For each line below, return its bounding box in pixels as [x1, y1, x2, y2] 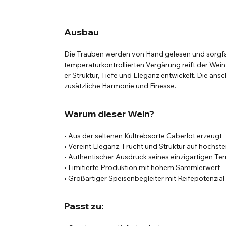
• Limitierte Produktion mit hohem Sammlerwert [64, 163, 220, 173]
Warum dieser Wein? [64, 108, 155, 120]
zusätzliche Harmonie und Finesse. [64, 81, 177, 91]
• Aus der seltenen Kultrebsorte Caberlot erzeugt [64, 131, 222, 141]
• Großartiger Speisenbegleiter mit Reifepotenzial [64, 174, 225, 183]
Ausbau [64, 26, 99, 38]
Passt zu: [64, 200, 104, 212]
